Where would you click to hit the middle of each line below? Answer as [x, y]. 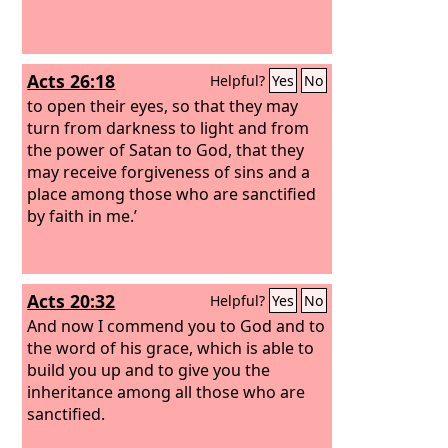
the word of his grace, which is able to [171, 347]
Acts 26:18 [71, 81]
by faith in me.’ [82, 215]
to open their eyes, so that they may [163, 105]
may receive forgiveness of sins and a [169, 171]
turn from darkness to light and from [168, 127]
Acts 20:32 [71, 301]
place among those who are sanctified [172, 193]
